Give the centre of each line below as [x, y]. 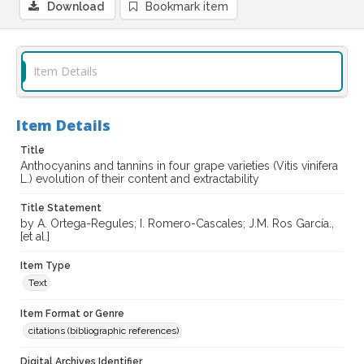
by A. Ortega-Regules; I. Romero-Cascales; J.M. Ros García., [177, 224]
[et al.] [35, 237]
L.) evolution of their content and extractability [140, 179]
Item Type [45, 266]
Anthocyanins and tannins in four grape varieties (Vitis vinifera [179, 166]
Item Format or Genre [72, 314]
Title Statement [61, 208]
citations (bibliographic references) [104, 331]
